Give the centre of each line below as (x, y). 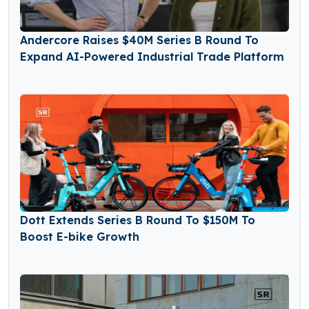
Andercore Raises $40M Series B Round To (139, 40)
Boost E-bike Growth (80, 237)
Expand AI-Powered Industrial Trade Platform (152, 57)
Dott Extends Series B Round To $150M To (138, 220)
